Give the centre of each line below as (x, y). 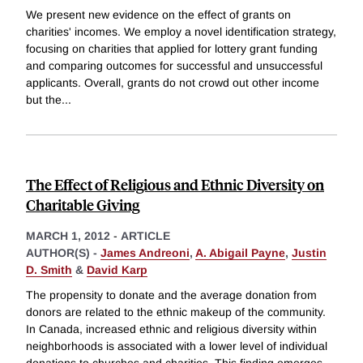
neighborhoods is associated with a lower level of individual (177, 346)
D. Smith (49, 269)
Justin (309, 252)
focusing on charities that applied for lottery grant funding (172, 48)
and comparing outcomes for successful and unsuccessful (174, 65)
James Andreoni (145, 252)
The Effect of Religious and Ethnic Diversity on (175, 184)
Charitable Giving (83, 204)
